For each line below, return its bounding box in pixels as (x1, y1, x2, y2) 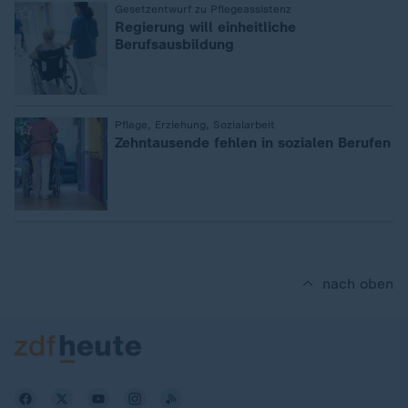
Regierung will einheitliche (115, 18, 296, 36)
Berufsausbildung (115, 36, 234, 53)
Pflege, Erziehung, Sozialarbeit (115, 118, 275, 131)
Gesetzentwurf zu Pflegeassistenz (115, 3, 291, 15)
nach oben (322, 275, 393, 292)
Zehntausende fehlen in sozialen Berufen (115, 134, 391, 151)
